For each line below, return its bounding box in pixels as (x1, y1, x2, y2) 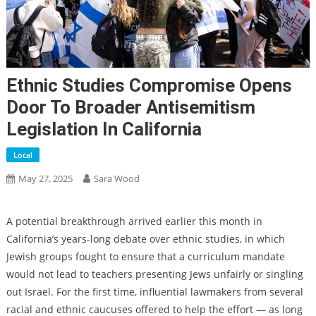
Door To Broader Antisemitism (6, 97, 255, 119)
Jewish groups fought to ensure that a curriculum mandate (6, 250, 285, 264)
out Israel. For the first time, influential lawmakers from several (6, 285, 303, 299)
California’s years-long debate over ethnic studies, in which (6, 232, 285, 246)
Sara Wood (93, 172, 140, 186)
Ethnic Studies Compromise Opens (6, 75, 292, 97)
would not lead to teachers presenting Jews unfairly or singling (6, 267, 303, 281)
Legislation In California (6, 119, 202, 140)
